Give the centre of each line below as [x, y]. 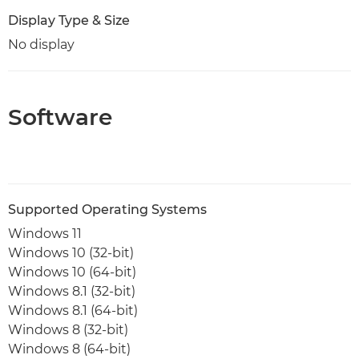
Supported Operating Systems [107, 209]
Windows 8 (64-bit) [69, 349]
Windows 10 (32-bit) [71, 252]
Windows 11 [45, 233]
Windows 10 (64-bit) [72, 272]
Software [60, 117]
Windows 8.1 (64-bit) [73, 310]
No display [41, 44]
